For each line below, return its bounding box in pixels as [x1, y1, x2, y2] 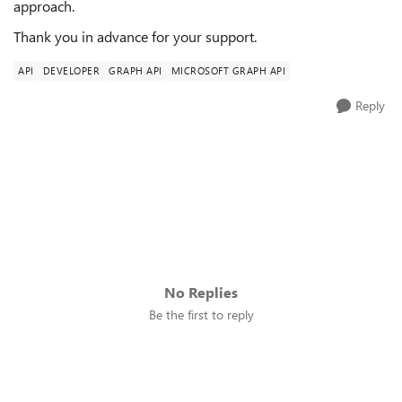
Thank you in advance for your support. [13, 27, 257, 46]
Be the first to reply [148, 306, 254, 323]
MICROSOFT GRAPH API [170, 64, 285, 77]
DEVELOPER [42, 64, 100, 77]
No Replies [164, 283, 238, 301]
